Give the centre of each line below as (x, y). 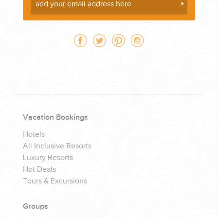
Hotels (34, 135)
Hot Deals (39, 170)
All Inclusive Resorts (57, 146)
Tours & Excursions (55, 182)
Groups (35, 207)
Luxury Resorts (48, 158)
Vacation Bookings (55, 118)
